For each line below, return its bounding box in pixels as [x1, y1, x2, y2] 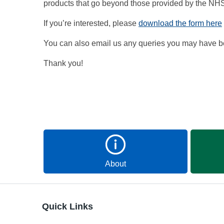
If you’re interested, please [43, 19, 138, 28]
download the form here [138, 19, 222, 28]
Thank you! [43, 59, 83, 68]
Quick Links [42, 201, 93, 212]
